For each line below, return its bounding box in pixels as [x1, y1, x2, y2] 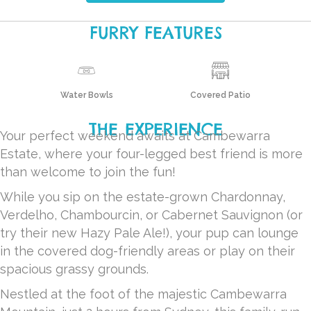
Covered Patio [190, 90, 251, 100]
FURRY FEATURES [89, 22, 222, 43]
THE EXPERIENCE [88, 118, 223, 140]
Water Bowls [60, 90, 113, 100]
